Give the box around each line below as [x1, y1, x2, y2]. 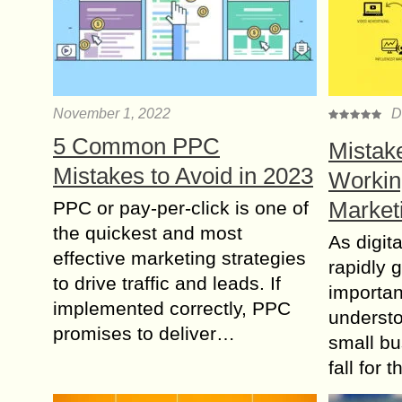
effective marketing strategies [53, 248, 306, 268]
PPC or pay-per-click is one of [53, 197, 309, 218]
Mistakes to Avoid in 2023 [53, 162, 313, 189]
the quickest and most [53, 223, 242, 243]
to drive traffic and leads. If [53, 273, 281, 293]
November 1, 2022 [53, 106, 170, 121]
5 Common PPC [53, 133, 220, 160]
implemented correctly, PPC [53, 298, 291, 319]
